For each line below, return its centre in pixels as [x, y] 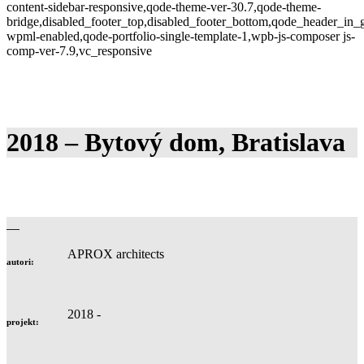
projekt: [23, 321]
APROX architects [116, 254]
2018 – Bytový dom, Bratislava [176, 142]
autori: [20, 261]
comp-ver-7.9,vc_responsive [79, 51]
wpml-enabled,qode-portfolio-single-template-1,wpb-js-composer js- [181, 36]
